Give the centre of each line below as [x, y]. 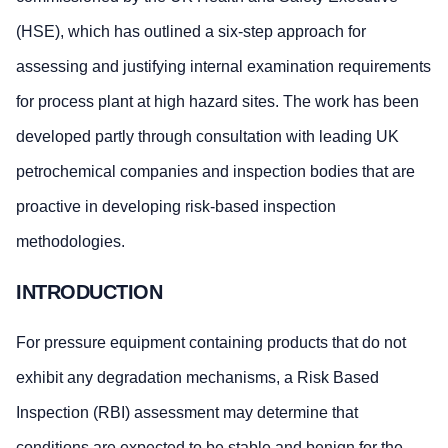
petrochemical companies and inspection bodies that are [215, 172]
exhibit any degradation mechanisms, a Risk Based [197, 377]
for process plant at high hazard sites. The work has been [217, 102]
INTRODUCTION [89, 291]
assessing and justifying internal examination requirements [223, 67]
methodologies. [70, 242]
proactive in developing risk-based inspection [176, 207]
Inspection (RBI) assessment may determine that [187, 412]
